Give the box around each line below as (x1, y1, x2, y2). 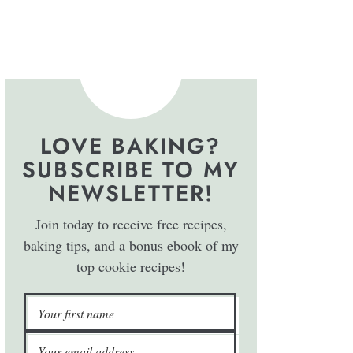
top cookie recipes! (76, 257, 185, 277)
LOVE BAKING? (40, 130, 221, 163)
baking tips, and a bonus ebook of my (23, 236, 239, 255)
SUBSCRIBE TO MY (22, 154, 240, 187)
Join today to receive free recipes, (35, 214, 227, 234)
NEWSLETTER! (47, 177, 214, 210)
